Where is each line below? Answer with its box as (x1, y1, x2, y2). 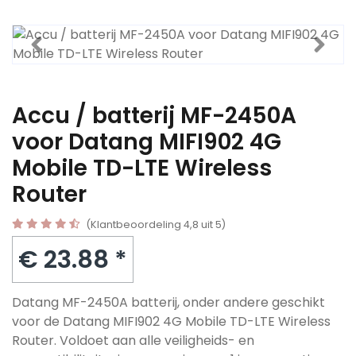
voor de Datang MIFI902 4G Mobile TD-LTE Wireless (12, 312, 331, 331)
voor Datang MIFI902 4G (12, 126, 281, 157)
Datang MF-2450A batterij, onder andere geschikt (12, 293, 325, 311)
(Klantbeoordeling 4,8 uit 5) (86, 218, 226, 231)
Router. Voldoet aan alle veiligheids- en (12, 331, 254, 350)
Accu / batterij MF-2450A (12, 100, 296, 131)
